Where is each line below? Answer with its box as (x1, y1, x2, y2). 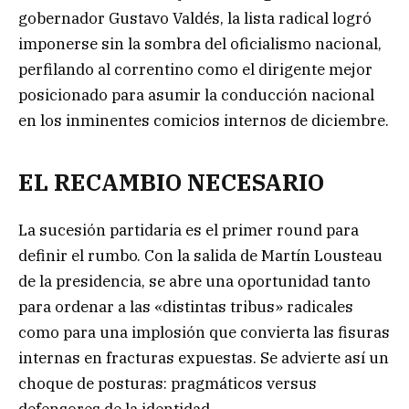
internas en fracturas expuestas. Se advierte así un (18, 347, 389, 368)
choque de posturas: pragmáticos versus (18, 372, 317, 393)
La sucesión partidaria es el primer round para (18, 219, 359, 240)
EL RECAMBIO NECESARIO (18, 166, 324, 197)
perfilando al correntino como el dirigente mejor (18, 59, 372, 80)
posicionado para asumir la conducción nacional (18, 85, 374, 106)
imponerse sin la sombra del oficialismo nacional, (18, 34, 382, 55)
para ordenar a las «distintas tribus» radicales (18, 296, 353, 317)
